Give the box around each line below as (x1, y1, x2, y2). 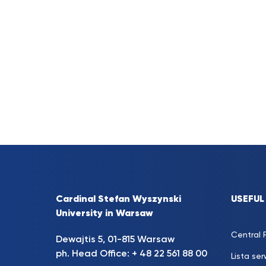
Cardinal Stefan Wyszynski (56, 195, 181, 204)
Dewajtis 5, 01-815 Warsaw (56, 235, 175, 245)
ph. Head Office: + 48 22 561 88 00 (56, 249, 207, 259)
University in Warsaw (56, 209, 153, 218)
